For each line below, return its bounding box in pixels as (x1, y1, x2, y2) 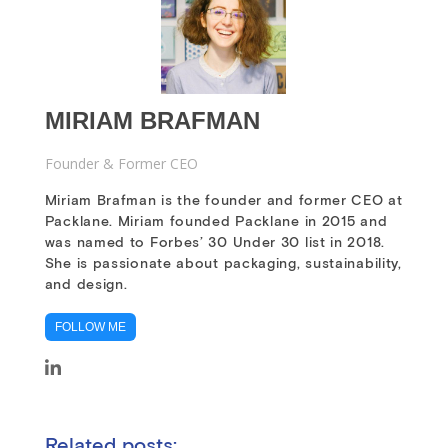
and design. (44, 276, 128, 293)
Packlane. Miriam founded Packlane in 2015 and (44, 213, 388, 230)
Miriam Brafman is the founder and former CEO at (44, 192, 403, 209)
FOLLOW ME (54, 320, 126, 335)
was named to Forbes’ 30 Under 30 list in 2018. (44, 234, 385, 251)
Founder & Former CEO (44, 154, 198, 174)
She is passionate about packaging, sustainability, (44, 255, 402, 272)
